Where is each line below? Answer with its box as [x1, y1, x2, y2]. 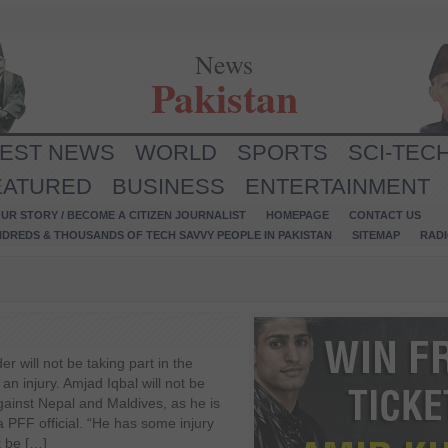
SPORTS [237, 140, 328, 165]
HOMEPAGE [266, 209, 329, 221]
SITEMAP [352, 229, 400, 241]
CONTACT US [349, 209, 421, 221]
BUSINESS [112, 174, 225, 199]
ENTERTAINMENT [245, 174, 430, 199]
